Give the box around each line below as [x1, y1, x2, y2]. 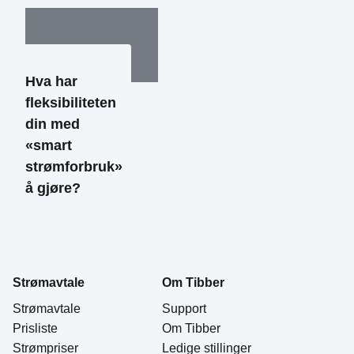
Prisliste [13, 322, 58, 336]
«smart [25, 137, 72, 154]
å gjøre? [25, 180, 81, 197]
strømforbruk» [25, 159, 122, 175]
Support [162, 302, 206, 316]
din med [25, 116, 80, 133]
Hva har [25, 73, 77, 90]
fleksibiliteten [25, 95, 116, 111]
